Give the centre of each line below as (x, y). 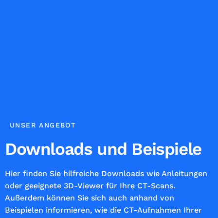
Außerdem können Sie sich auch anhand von (90, 198)
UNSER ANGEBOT (43, 125)
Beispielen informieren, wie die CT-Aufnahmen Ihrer (103, 210)
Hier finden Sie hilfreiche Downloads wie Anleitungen (106, 174)
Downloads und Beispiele (103, 149)
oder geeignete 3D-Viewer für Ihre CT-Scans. (90, 186)
